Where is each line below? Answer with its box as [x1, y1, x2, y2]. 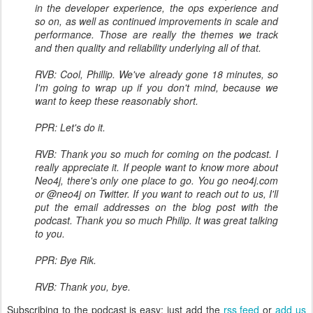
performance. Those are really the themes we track [35, 27, 278, 41]
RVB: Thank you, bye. [35, 279, 131, 293]
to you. [35, 226, 65, 240]
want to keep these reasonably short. [35, 94, 198, 108]
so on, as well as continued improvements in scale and [35, 14, 278, 28]
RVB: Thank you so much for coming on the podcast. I [35, 147, 278, 161]
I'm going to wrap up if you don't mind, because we [35, 80, 278, 94]
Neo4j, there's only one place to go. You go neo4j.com [35, 173, 278, 187]
